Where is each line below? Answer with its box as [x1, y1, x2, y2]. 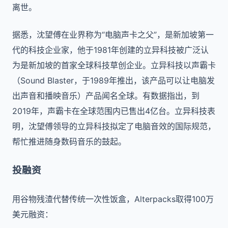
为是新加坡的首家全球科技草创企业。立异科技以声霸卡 [12, 60, 216, 70]
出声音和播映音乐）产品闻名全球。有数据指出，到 [12, 91, 199, 101]
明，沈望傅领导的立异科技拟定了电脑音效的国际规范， [12, 121, 216, 131]
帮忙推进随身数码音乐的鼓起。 [12, 136, 126, 147]
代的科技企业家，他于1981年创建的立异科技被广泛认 [12, 45, 209, 55]
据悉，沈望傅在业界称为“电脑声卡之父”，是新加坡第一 [12, 30, 214, 40]
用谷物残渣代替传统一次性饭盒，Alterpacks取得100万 [12, 194, 214, 204]
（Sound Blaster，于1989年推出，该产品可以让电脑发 [12, 75, 215, 85]
